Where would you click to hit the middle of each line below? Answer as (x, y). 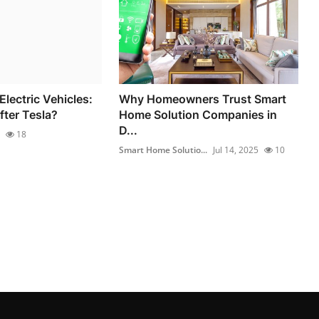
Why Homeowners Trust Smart (203, 99)
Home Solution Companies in (198, 114)
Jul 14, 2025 (236, 150)
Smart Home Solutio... (163, 150)
